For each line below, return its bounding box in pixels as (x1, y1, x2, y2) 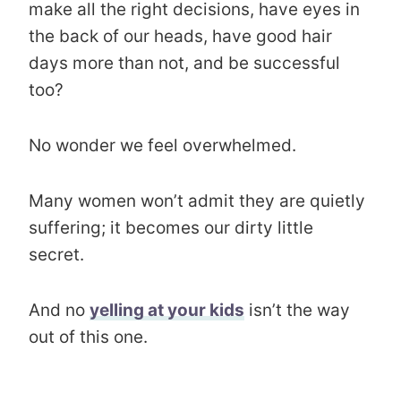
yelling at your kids (90, 299, 244, 320)
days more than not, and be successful (29, 52, 340, 73)
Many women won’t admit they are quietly (29, 190, 365, 211)
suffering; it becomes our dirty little (29, 217, 313, 238)
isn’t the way (244, 299, 350, 320)
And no (29, 299, 90, 320)
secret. (29, 243, 84, 265)
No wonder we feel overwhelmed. (29, 134, 296, 156)
